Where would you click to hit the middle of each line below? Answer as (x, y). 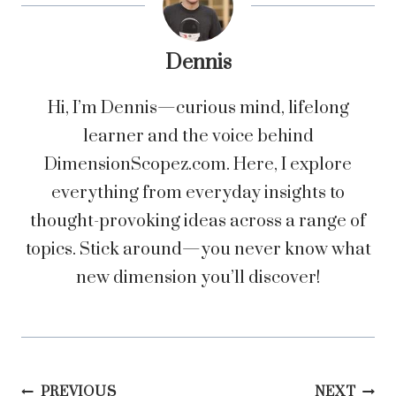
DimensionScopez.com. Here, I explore (198, 165)
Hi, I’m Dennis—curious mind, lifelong (198, 109)
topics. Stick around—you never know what (198, 250)
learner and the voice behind (198, 137)
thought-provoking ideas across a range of (198, 222)
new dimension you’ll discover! (198, 278)
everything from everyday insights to (198, 194)
